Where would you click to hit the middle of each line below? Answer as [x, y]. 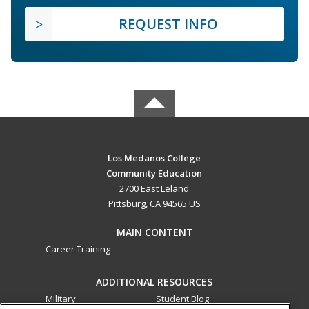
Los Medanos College [154, 158]
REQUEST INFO [168, 23]
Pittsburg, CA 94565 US [154, 203]
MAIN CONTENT [154, 232]
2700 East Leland [154, 188]
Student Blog [182, 298]
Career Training [78, 249]
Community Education [154, 173]
